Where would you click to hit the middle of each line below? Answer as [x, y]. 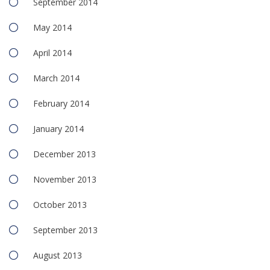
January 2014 [58, 129]
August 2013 [58, 256]
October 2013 [60, 205]
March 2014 [56, 78]
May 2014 [52, 28]
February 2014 [61, 104]
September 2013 [65, 230]
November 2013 [65, 180]
